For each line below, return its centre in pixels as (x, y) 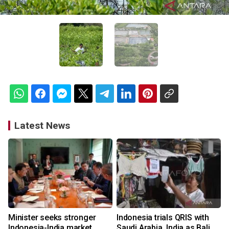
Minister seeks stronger (52, 218)
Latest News (42, 126)
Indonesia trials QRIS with (163, 218)
